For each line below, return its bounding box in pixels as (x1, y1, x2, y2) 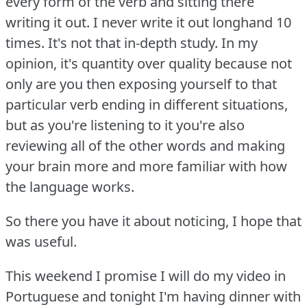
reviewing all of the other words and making (5, 136, 285, 156)
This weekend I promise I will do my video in (5, 267, 286, 286)
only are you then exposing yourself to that (5, 75, 277, 94)
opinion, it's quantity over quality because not (5, 54, 292, 73)
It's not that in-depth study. (48, 34, 218, 53)
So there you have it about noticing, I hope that (5, 212, 302, 231)
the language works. (5, 177, 134, 197)
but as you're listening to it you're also (5, 116, 245, 135)
